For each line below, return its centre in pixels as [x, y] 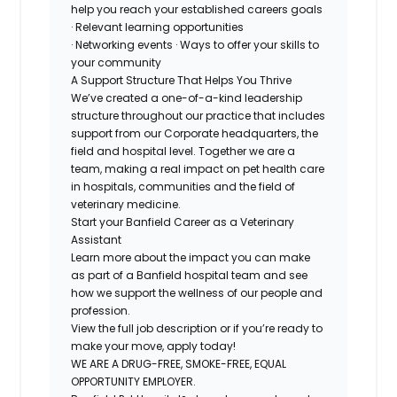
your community [117, 62]
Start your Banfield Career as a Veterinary [183, 222]
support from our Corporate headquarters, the [195, 133]
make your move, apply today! [154, 346]
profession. [101, 310]
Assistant [97, 239]
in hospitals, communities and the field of [183, 186]
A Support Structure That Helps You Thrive [182, 80]
